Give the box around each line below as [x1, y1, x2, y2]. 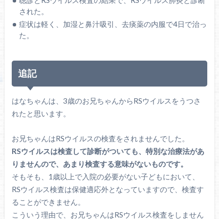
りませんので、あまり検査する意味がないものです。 [11, 159, 188, 168]
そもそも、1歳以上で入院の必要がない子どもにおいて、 [11, 172, 199, 181]
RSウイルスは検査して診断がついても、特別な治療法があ [11, 146, 204, 155]
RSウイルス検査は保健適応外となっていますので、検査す [11, 184, 204, 194]
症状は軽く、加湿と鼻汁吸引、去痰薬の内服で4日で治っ [19, 19, 207, 28]
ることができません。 [11, 197, 85, 206]
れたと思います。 [11, 109, 70, 118]
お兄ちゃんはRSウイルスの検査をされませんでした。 [11, 133, 189, 143]
